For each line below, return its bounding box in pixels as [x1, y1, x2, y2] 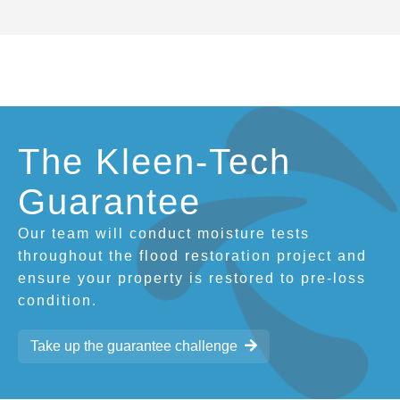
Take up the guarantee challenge [30, 337, 237, 354]
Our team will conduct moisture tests [18, 225, 310, 241]
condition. [18, 292, 97, 308]
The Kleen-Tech [18, 141, 291, 181]
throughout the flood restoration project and [18, 247, 367, 263]
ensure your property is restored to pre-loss [18, 270, 366, 286]
